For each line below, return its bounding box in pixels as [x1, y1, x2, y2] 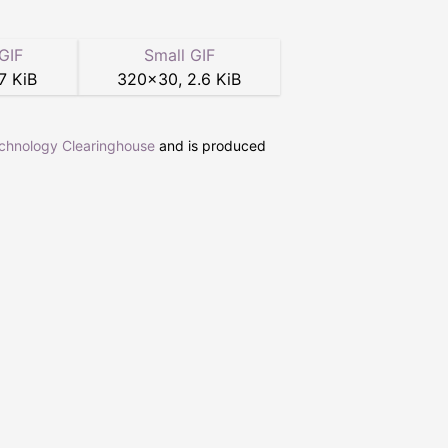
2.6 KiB [187, 69, 242, 90]
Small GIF [143, 45, 215, 66]
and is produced [155, 137, 266, 155]
